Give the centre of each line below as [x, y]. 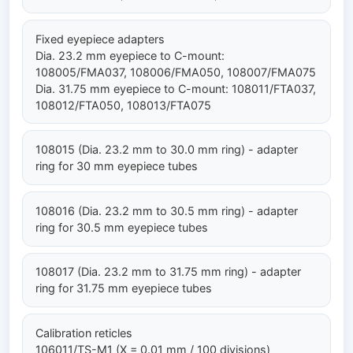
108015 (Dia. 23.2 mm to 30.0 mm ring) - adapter [167, 150]
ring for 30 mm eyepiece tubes [117, 166]
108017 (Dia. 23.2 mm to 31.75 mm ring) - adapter [168, 272]
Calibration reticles [84, 333]
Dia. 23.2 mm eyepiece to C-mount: [130, 55]
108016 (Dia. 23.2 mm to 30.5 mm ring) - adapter [167, 210]
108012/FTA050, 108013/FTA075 [123, 105]
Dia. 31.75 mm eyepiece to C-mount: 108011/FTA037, [176, 88]
